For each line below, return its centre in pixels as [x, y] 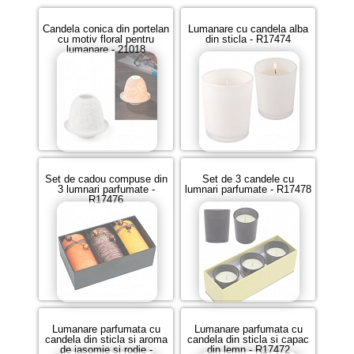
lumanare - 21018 [106, 49]
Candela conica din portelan [106, 29]
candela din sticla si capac [248, 339]
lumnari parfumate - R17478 [248, 189]
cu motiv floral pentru [106, 39]
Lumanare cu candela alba [248, 29]
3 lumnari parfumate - [106, 189]
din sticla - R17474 [248, 39]
